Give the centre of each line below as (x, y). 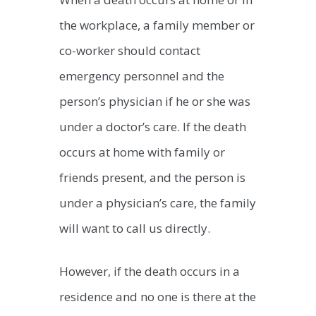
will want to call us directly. (135, 228)
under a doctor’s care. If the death (153, 126)
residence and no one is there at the (158, 297)
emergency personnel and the (142, 75)
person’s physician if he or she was (155, 101)
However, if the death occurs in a (150, 272)
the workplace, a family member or (157, 25)
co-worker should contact (130, 50)
